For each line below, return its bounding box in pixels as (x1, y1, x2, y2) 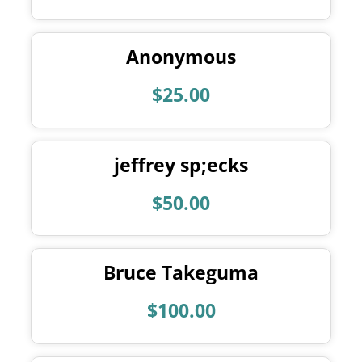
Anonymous (126, 44, 236, 70)
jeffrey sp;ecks (114, 152, 248, 178)
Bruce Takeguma (103, 260, 259, 286)
